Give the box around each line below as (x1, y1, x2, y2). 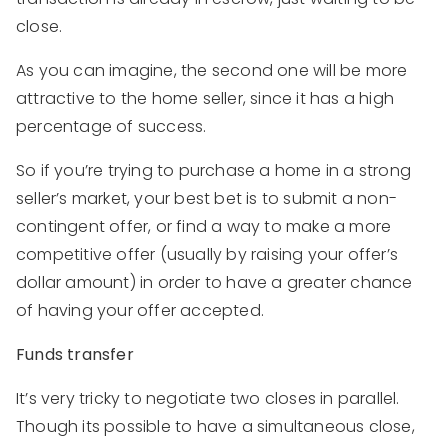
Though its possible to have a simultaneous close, (16, 414, 415, 438)
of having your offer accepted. (16, 298, 264, 322)
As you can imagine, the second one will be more (16, 58, 408, 82)
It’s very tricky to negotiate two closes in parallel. (16, 386, 400, 410)
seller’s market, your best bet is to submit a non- (16, 186, 398, 210)
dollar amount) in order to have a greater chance (16, 270, 413, 294)
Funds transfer (16, 342, 134, 366)
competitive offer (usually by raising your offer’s (16, 242, 399, 266)
